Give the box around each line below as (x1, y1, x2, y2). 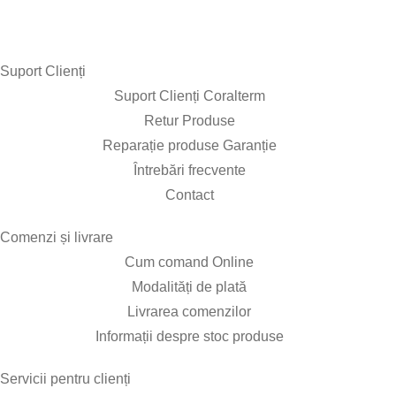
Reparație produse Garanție (102, 138, 277, 153)
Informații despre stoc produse (95, 329, 284, 344)
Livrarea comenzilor (127, 304, 251, 319)
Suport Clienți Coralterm (113, 88, 265, 103)
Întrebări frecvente (133, 163, 246, 178)
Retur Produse (143, 113, 235, 128)
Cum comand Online (125, 255, 254, 270)
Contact (164, 187, 214, 202)
